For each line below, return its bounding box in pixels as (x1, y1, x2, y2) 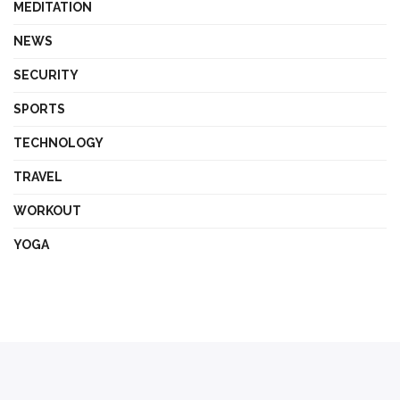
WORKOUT (13, 204, 81, 219)
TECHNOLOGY (13, 136, 104, 151)
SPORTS (13, 102, 65, 117)
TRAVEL (13, 170, 62, 185)
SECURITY (13, 68, 79, 83)
